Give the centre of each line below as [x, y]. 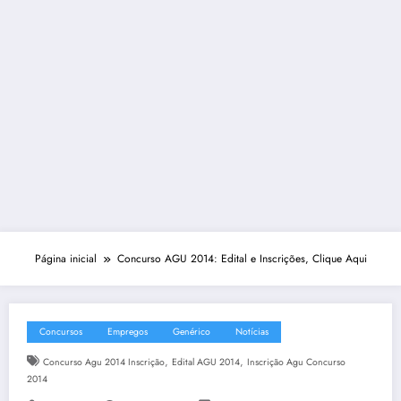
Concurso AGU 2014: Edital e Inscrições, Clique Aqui [242, 259]
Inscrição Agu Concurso [296, 363]
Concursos [61, 332]
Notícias [252, 332]
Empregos [128, 332]
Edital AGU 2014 [205, 363]
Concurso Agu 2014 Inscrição [103, 363]
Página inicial [65, 259]
